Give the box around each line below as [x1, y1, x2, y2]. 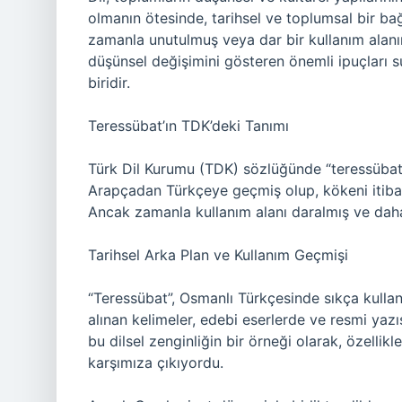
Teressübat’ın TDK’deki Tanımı [88, 117, 289, 135]
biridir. [88, 74, 130, 92]
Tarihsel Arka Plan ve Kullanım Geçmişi [88, 246, 348, 264]
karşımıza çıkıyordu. [88, 354, 223, 371]
